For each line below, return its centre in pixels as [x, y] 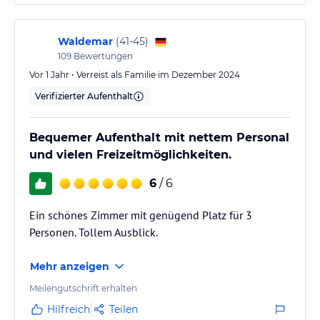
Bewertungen [102, 56]
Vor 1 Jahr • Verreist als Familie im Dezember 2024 [135, 74]
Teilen [124, 309]
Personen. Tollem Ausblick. [94, 232]
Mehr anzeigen [70, 266]
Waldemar [85, 41]
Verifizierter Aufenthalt [84, 96]
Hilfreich [69, 309]
